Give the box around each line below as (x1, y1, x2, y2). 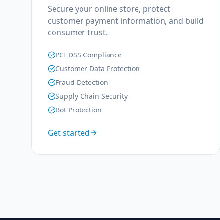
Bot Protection (55, 105, 102, 114)
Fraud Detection (55, 78, 108, 87)
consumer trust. (48, 27, 108, 38)
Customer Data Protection (55, 64, 140, 73)
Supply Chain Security (55, 91, 128, 101)
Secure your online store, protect (48, 3, 170, 14)
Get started (48, 127, 90, 138)
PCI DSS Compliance (55, 50, 122, 59)
